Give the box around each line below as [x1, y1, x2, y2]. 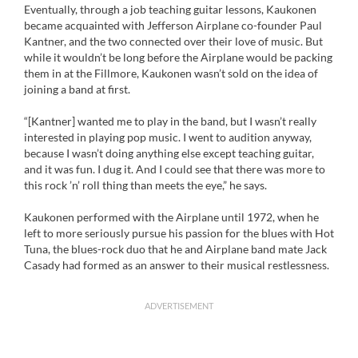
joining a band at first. [24, 82, 130, 96]
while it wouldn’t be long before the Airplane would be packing [24, 50, 332, 64]
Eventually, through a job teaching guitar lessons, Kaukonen [24, 2, 316, 16]
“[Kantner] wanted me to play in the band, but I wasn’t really [24, 114, 316, 128]
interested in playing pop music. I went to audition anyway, [24, 130, 312, 144]
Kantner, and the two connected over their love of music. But [24, 34, 323, 48]
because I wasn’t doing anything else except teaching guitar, [24, 146, 314, 160]
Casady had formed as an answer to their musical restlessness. [24, 258, 329, 272]
